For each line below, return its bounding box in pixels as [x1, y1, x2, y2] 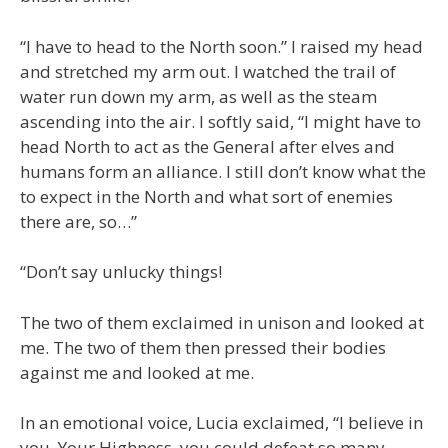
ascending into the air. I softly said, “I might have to [20, 109, 421, 133]
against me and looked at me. [20, 360, 254, 384]
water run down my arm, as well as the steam [20, 84, 377, 108]
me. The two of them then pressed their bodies [20, 335, 386, 359]
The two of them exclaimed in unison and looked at [20, 310, 424, 334]
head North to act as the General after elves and [20, 134, 395, 158]
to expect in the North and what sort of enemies [20, 184, 393, 208]
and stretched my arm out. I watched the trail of [20, 59, 396, 83]
